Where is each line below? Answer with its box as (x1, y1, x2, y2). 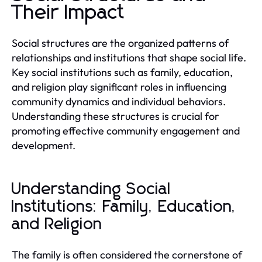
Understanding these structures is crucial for (12, 109, 219, 123)
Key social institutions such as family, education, (12, 65, 233, 79)
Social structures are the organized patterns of (12, 36, 229, 50)
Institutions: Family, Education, (12, 198, 237, 215)
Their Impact (12, 2, 125, 23)
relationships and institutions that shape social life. (12, 50, 246, 64)
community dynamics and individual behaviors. (12, 94, 226, 108)
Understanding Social (12, 181, 171, 198)
